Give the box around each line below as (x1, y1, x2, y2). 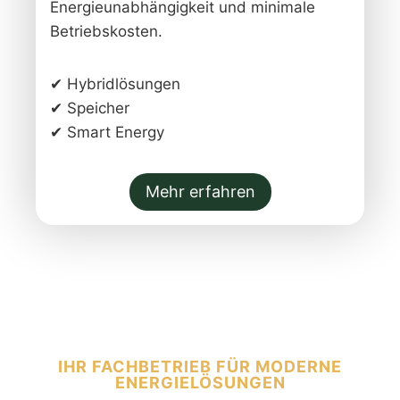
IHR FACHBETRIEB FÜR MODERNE (58, 357, 342, 376)
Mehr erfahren (145, 181, 255, 201)
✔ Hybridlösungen (50, 74, 180, 93)
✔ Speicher (50, 98, 129, 117)
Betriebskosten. (50, 21, 162, 40)
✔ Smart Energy (50, 122, 164, 141)
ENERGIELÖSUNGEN (114, 373, 286, 392)
